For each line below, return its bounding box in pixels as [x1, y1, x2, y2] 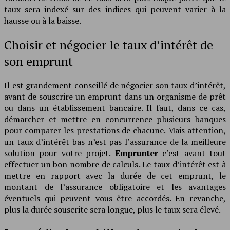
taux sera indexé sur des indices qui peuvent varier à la [4, 3, 226, 15]
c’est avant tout [158, 147, 226, 159]
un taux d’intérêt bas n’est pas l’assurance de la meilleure [4, 136, 226, 147]
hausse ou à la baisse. [4, 14, 81, 26]
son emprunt [4, 52, 73, 69]
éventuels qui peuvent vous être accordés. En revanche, [4, 192, 226, 204]
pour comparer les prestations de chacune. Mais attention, [4, 124, 226, 136]
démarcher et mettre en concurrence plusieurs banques [4, 113, 226, 125]
